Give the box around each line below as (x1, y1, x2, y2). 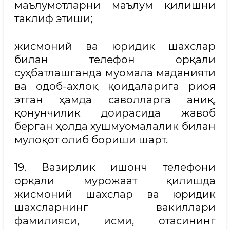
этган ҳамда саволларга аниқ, (14, 93, 216, 106)
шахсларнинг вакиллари (14, 201, 216, 214)
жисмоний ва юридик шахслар (14, 40, 216, 52)
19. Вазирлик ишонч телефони (14, 161, 216, 174)
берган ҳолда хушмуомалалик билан (14, 120, 216, 132)
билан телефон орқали (14, 53, 216, 66)
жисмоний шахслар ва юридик (14, 188, 216, 200)
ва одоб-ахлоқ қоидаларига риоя (14, 80, 216, 92)
